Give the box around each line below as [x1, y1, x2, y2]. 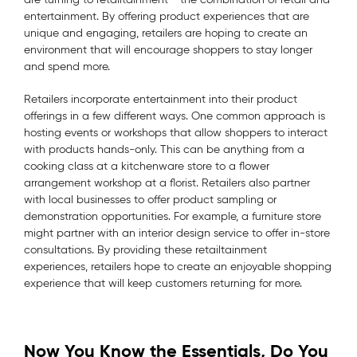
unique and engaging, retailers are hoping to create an [24, 25, 308, 40]
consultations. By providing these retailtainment [24, 242, 267, 257]
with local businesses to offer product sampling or [24, 192, 277, 206]
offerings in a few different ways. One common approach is [24, 108, 325, 123]
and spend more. [24, 59, 110, 73]
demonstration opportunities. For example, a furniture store [24, 209, 321, 223]
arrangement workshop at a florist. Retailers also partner [24, 175, 310, 190]
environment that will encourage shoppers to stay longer [24, 42, 312, 57]
